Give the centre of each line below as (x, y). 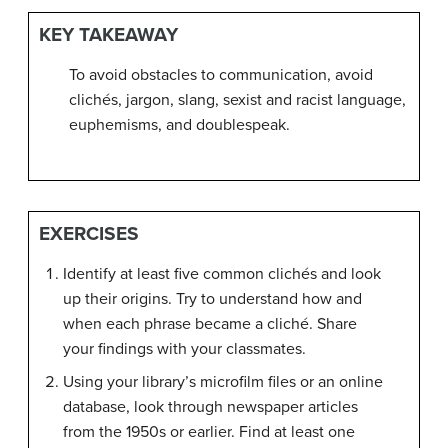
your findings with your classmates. (184, 349)
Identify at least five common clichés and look (222, 274)
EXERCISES (89, 233)
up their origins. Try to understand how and (212, 299)
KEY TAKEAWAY (108, 34)
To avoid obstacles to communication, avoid (221, 75)
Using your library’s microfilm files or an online (223, 382)
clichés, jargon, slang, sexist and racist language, (237, 100)
